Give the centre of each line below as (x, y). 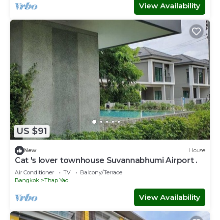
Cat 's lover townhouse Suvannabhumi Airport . (106, 160)
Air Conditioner (34, 172)
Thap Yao (56, 180)
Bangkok (27, 180)
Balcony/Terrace (101, 172)
